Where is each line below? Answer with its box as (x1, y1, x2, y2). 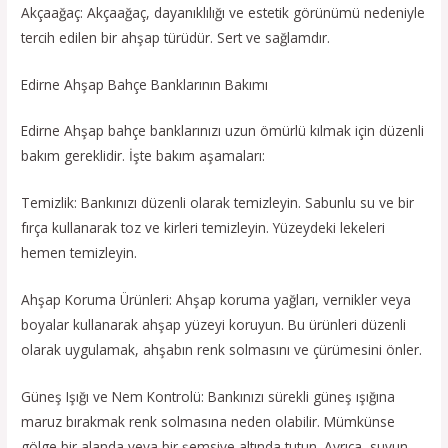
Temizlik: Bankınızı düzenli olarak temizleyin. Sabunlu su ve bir (21, 193, 415, 213)
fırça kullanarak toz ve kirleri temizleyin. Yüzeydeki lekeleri (21, 218, 386, 238)
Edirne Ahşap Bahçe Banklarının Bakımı (21, 74, 269, 94)
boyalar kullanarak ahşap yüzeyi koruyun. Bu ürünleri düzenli (21, 315, 407, 335)
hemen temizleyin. (21, 243, 138, 263)
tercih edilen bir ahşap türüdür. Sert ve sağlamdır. (21, 27, 331, 47)
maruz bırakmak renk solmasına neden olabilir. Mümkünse (21, 412, 396, 432)
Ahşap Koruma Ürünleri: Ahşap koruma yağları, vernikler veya (21, 290, 412, 310)
